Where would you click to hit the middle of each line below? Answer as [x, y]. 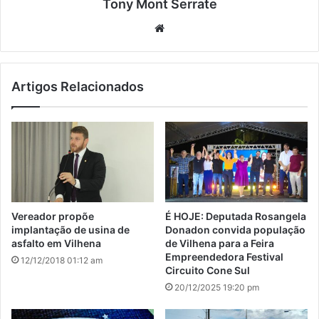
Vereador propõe [53, 216]
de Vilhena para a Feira [220, 244]
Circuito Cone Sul [208, 271]
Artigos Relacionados [78, 87]
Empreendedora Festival [224, 257]
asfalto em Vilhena [56, 244]
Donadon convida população [235, 230]
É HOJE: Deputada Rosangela [236, 216]
